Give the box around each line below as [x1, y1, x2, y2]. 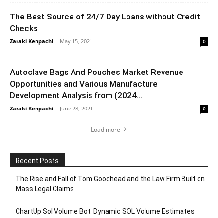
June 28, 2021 [60, 104, 93, 112]
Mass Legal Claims [16, 184, 74, 193]
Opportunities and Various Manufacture [10, 78, 158, 89]
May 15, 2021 [60, 37, 92, 45]
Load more [91, 125, 120, 134]
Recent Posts [16, 156, 59, 164]
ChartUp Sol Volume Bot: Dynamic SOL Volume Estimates [16, 207, 195, 215]
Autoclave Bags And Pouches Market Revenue [10, 67, 183, 77]
